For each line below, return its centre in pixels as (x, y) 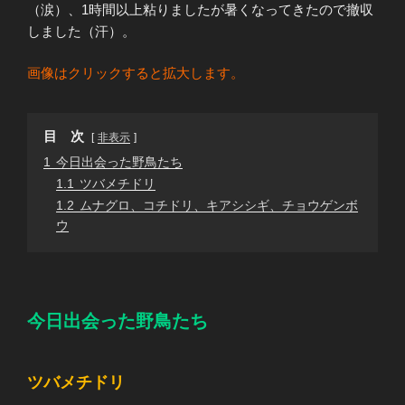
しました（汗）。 (81, 31)
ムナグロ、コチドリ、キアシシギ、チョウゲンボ (219, 206)
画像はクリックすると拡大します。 (136, 73)
